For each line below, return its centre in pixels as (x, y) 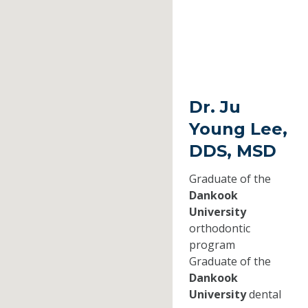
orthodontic (219, 229)
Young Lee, (238, 129)
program (212, 245)
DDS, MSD (232, 151)
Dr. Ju (214, 107)
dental (263, 295)
